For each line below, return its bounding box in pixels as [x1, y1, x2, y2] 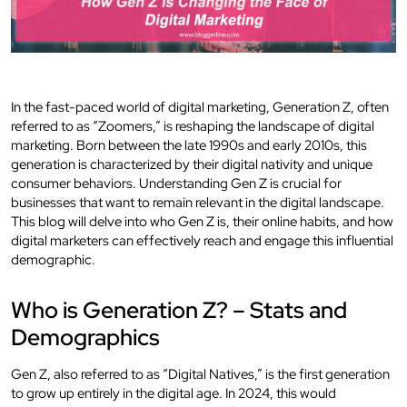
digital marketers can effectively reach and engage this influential [11, 231, 393, 250]
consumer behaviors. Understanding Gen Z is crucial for [11, 174, 342, 193]
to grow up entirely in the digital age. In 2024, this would [11, 383, 336, 402]
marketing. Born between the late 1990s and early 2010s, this [11, 135, 367, 154]
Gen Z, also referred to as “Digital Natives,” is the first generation [11, 364, 390, 383]
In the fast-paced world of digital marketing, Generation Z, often [11, 97, 389, 116]
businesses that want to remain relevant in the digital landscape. [11, 193, 384, 212]
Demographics [11, 322, 160, 352]
